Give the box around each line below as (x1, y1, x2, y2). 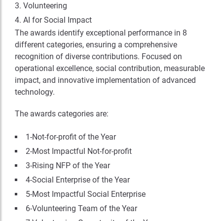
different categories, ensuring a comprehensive (15, 39, 177, 49)
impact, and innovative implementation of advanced (15, 75, 196, 85)
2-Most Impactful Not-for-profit (26, 146, 132, 156)
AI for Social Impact (23, 15, 92, 25)
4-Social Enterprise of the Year (26, 175, 130, 184)
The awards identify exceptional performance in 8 (15, 28, 187, 37)
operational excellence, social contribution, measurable (15, 63, 205, 73)
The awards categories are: (15, 109, 109, 118)
